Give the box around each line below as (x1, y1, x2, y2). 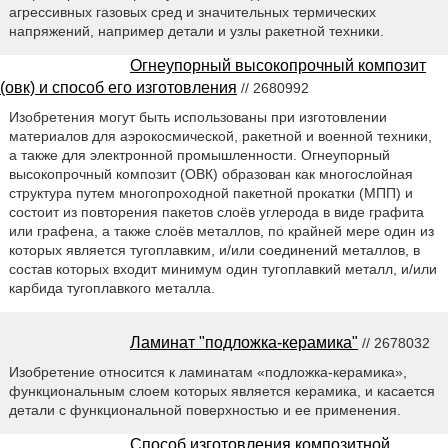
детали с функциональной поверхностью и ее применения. (8, 401, 401, 418)
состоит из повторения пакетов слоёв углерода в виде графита (8, 203, 424, 220)
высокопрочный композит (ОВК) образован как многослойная (8, 165, 413, 182)
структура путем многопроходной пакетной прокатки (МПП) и (8, 184, 413, 201)
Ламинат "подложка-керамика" (130, 333, 358, 351)
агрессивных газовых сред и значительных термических (8, 3, 376, 20)
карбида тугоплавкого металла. (8, 279, 215, 296)
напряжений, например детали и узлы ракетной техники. (8, 22, 384, 39)
